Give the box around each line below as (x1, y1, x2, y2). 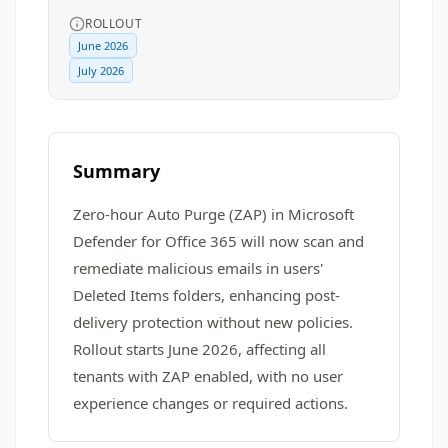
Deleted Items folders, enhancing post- (73, 285, 340, 305)
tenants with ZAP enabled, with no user (73, 366, 343, 386)
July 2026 (78, 63, 124, 78)
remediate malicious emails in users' (73, 258, 323, 278)
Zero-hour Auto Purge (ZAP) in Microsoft (73, 204, 354, 224)
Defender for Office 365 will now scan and (73, 231, 364, 251)
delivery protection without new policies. (73, 312, 353, 332)
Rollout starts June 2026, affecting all (73, 339, 326, 359)
